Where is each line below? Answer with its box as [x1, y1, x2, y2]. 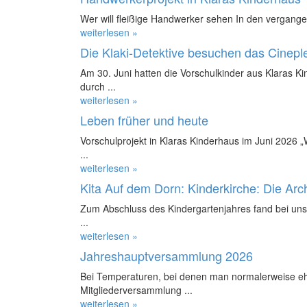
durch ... [80, 79, 116, 93]
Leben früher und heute [80, 110, 208, 129]
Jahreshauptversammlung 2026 [80, 246, 253, 265]
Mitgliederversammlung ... [80, 282, 193, 297]
